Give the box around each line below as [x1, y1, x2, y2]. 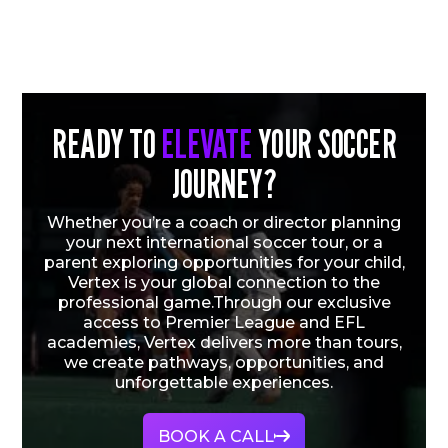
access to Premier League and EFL [83, 313, 365, 333]
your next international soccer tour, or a [65, 233, 383, 253]
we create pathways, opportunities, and [64, 353, 384, 373]
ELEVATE [160, 119, 252, 168]
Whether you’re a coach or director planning [47, 213, 401, 233]
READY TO [52, 119, 161, 168]
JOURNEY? [172, 159, 276, 208]
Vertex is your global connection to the [68, 273, 380, 293]
